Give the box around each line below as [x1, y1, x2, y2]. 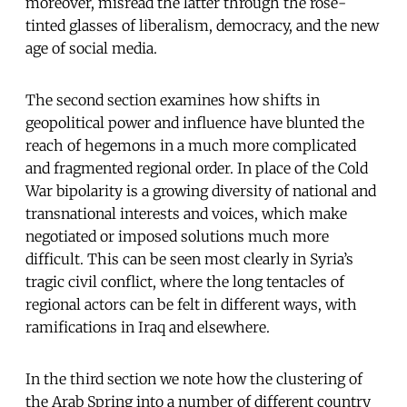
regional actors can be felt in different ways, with [25, 294, 357, 313]
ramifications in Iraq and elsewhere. [25, 317, 270, 336]
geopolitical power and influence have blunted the [25, 113, 364, 132]
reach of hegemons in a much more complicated [25, 135, 356, 154]
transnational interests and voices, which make [25, 203, 347, 223]
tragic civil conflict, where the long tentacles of [25, 272, 344, 291]
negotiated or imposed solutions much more [25, 226, 329, 245]
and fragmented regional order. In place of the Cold [25, 158, 368, 177]
